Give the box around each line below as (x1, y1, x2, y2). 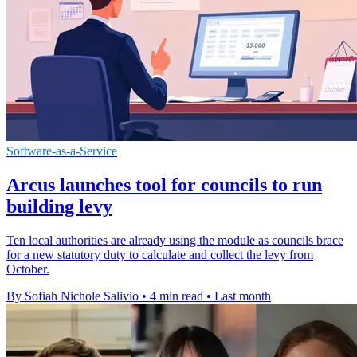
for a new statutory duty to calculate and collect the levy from (6, 248, 313, 262)
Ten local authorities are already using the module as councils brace (6, 233, 343, 248)
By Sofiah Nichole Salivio (6, 289, 139, 304)
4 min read (150, 289, 203, 304)
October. (6, 262, 49, 277)
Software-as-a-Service (6, 144, 117, 159)
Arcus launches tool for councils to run (6, 175, 322, 196)
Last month (214, 289, 271, 304)
